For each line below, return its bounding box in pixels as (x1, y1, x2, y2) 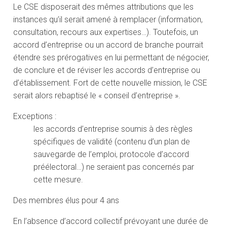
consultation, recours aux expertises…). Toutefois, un (13, 27, 199, 37)
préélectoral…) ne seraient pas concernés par (33, 162, 195, 172)
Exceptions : (13, 111, 57, 122)
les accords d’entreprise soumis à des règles (33, 124, 193, 134)
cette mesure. (33, 175, 84, 185)
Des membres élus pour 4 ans (13, 196, 120, 206)
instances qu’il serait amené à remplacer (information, (13, 15, 203, 25)
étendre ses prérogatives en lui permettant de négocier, (13, 53, 210, 63)
